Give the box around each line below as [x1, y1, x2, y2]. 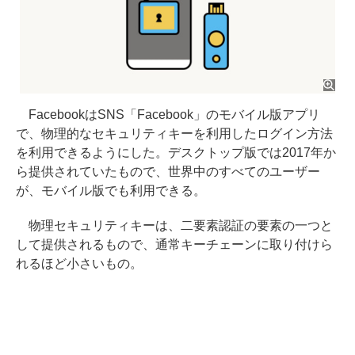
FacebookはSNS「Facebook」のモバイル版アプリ [16, 107, 320, 121]
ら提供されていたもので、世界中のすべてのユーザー [16, 164, 320, 178]
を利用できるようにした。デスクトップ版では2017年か [16, 145, 336, 159]
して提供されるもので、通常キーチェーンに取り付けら [16, 237, 333, 251]
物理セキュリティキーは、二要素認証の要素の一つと [16, 218, 333, 232]
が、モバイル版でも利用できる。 [16, 183, 206, 197]
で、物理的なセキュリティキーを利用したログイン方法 [16, 126, 333, 140]
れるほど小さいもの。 [16, 256, 143, 270]
